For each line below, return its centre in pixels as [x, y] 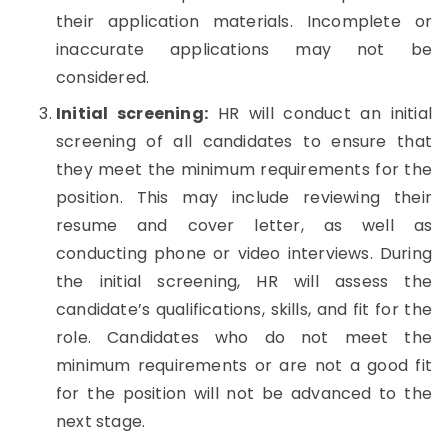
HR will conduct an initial [320, 113]
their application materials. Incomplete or [244, 21]
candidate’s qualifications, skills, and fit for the [244, 309]
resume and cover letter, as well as [244, 225]
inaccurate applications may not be [244, 49]
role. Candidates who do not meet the [244, 337]
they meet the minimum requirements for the [244, 169]
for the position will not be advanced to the [244, 393]
